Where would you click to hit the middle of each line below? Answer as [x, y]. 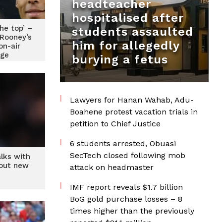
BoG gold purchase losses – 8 [126, 199]
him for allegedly [126, 46]
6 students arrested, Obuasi [123, 143]
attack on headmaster [112, 167]
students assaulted [133, 32]
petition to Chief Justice [115, 124]
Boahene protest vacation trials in [134, 112]
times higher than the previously [132, 211]
